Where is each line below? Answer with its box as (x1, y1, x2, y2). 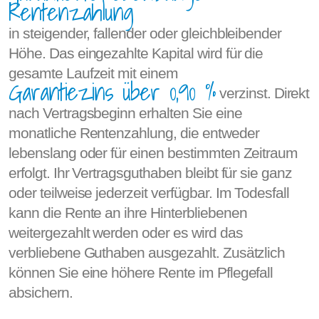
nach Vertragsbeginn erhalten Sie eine (9, 105, 242, 121)
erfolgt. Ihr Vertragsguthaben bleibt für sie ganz (9, 164, 293, 181)
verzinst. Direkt (216, 85, 310, 101)
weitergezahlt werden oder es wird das (9, 224, 243, 241)
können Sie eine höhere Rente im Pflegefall (9, 264, 273, 281)
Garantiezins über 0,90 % (9, 73, 216, 110)
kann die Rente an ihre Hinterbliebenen (9, 204, 247, 221)
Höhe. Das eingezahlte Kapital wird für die (9, 45, 263, 61)
